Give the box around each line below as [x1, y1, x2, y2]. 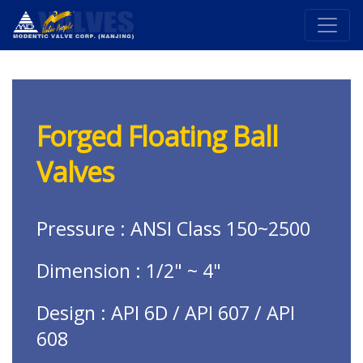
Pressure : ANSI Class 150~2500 [36, 216, 310, 241]
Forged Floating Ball [36, 117, 278, 155]
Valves [36, 153, 114, 190]
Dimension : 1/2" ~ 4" [36, 258, 221, 284]
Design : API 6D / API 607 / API [36, 300, 295, 326]
